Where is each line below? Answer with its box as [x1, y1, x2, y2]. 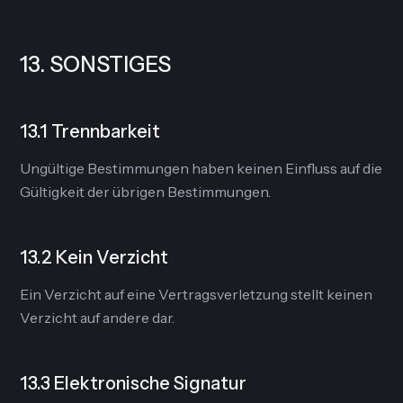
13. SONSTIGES [20, 51, 172, 77]
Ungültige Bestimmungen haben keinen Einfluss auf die [20, 159, 383, 177]
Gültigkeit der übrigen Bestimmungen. [20, 183, 272, 201]
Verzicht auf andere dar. [20, 309, 175, 327]
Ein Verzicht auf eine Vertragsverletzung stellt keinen [20, 285, 373, 303]
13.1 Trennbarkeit [20, 121, 161, 142]
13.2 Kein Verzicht [20, 246, 169, 268]
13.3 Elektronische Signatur [20, 372, 247, 394]
